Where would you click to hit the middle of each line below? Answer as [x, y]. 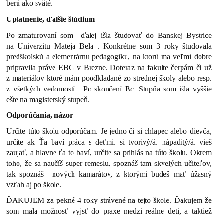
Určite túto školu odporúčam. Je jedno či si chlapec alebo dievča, [109, 131]
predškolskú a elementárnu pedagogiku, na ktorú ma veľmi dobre [109, 56]
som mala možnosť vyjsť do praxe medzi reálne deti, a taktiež [109, 211]
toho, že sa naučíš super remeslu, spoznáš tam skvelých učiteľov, [109, 163]
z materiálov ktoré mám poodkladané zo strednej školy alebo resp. [109, 78]
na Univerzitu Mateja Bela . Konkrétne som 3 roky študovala [109, 46]
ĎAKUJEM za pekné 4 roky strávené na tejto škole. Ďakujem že [109, 200]
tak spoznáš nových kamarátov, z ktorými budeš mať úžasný [109, 174]
